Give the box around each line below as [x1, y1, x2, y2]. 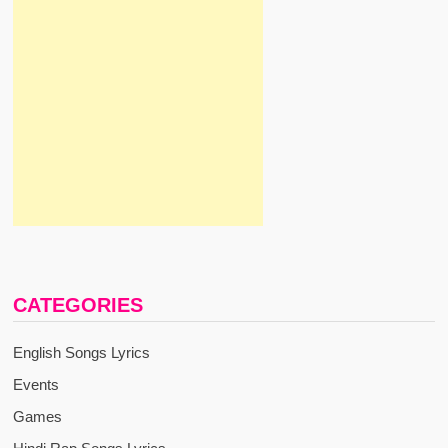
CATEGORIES [12, 294, 143, 317]
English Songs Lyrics [12, 344, 150, 362]
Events [12, 376, 59, 394]
